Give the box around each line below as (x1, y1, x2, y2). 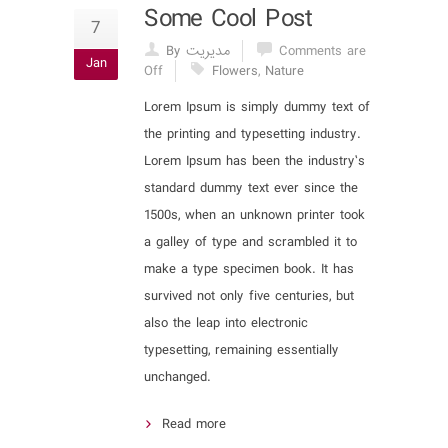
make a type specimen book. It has (144, 258, 354, 281)
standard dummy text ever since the (144, 177, 358, 200)
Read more (162, 413, 226, 436)
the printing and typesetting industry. (144, 123, 361, 146)
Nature (265, 60, 304, 83)
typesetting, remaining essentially (144, 339, 339, 362)
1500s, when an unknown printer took (144, 204, 365, 227)
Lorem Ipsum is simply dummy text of (144, 96, 370, 119)
